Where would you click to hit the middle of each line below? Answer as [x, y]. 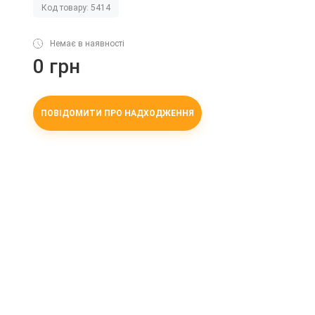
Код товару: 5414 [76, 8]
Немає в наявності [87, 43]
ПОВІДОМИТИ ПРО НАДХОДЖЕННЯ [117, 113]
